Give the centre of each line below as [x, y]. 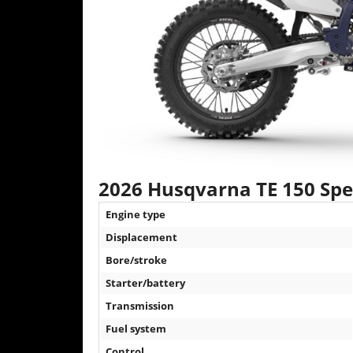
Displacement [142, 238]
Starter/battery [146, 283]
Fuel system [136, 329]
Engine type [136, 215]
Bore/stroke [137, 260]
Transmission [140, 306]
